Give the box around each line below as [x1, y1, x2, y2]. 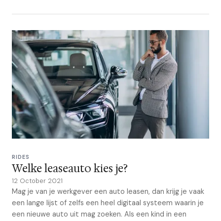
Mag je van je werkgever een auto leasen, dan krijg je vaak [12, 187, 204, 196]
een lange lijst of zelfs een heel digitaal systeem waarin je [12, 198, 204, 207]
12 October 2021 [12, 177, 63, 185]
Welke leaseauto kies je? [12, 161, 128, 176]
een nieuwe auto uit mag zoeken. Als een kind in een [12, 210, 186, 219]
